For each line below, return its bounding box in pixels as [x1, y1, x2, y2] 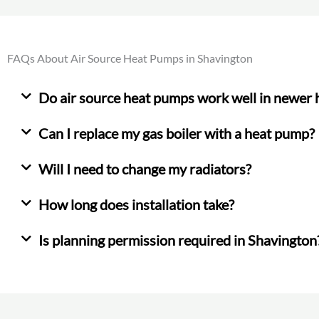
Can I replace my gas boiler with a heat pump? [38, 124, 315, 142]
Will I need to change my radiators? [38, 159, 251, 177]
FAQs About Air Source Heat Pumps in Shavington [7, 51, 253, 65]
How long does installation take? [38, 195, 234, 213]
